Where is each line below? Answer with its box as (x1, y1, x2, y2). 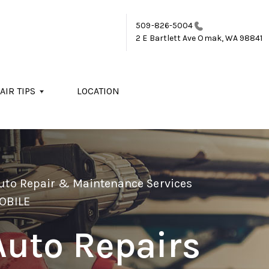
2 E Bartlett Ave (136, 32, 196, 43)
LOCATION (77, 85, 119, 97)
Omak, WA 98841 (196, 32, 263, 43)
